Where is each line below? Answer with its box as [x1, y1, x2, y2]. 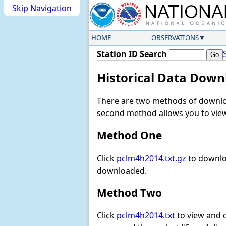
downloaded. [97, 164, 147, 176]
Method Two [97, 185, 162, 200]
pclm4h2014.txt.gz [117, 152, 186, 164]
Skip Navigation [12, 3, 72, 14]
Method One [97, 128, 162, 143]
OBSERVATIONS [151, 33, 199, 42]
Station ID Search [97, 48, 167, 60]
